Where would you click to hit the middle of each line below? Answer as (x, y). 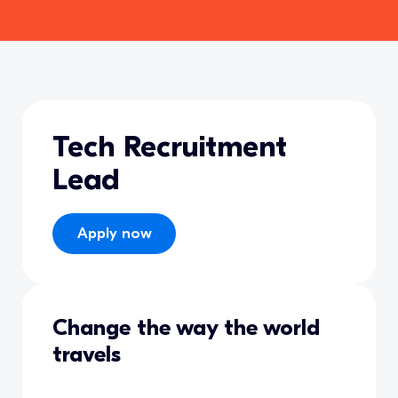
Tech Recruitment (170, 147)
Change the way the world (187, 328)
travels (87, 355)
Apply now (114, 234)
